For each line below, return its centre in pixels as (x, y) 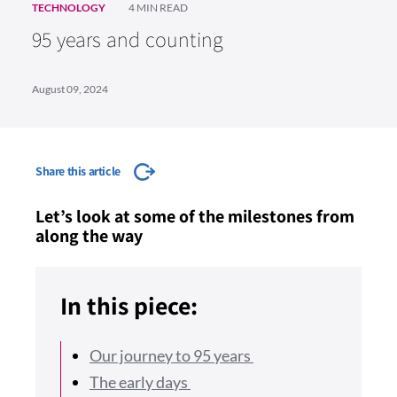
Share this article (78, 171)
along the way (89, 236)
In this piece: (129, 305)
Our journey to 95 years (171, 355)
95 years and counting (128, 39)
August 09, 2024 (70, 89)
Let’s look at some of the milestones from (195, 216)
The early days (140, 381)
